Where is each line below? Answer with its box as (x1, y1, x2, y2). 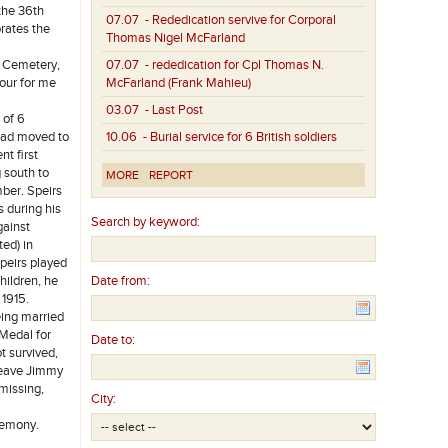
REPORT (149, 168, 194, 183)
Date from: (91, 273, 151, 290)
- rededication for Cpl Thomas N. (139, 57, 325, 74)
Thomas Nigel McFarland (106, 30, 246, 47)
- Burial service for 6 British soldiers (137, 129, 338, 146)
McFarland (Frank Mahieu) (106, 75, 252, 92)
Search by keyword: (91, 214, 201, 231)
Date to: (91, 332, 136, 349)
